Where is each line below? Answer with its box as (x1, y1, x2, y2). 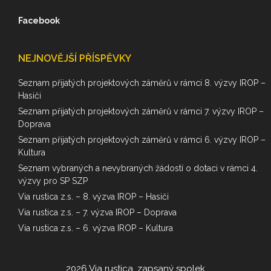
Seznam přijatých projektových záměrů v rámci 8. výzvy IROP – (18, 78, 266, 88)
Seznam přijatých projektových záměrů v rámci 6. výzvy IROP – (18, 135, 266, 145)
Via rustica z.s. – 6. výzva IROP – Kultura (18, 223, 173, 233)
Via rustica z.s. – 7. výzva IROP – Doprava (18, 207, 177, 218)
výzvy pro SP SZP (18, 176, 88, 186)
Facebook (18, 16, 60, 26)
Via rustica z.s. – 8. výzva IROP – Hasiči (18, 192, 169, 202)
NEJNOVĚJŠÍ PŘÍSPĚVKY (18, 53, 131, 65)
